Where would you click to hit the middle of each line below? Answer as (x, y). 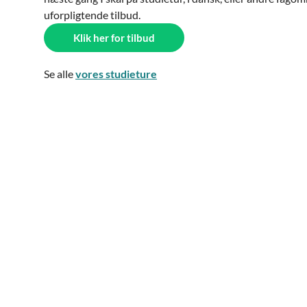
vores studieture (116, 74)
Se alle (60, 74)
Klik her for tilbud (114, 38)
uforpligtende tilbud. (92, 15)
